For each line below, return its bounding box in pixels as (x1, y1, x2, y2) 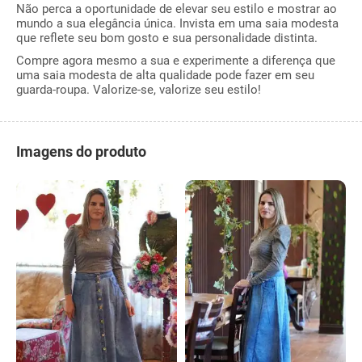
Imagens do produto (16, 142, 146, 160)
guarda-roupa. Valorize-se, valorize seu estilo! (16, 82, 261, 97)
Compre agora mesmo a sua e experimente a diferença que (16, 53, 335, 68)
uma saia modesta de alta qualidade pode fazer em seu (16, 67, 314, 82)
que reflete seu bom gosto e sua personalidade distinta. (16, 30, 318, 45)
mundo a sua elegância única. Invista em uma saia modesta (16, 15, 339, 31)
